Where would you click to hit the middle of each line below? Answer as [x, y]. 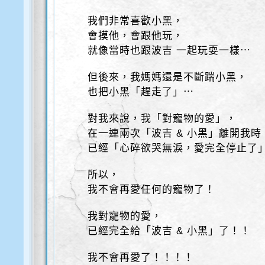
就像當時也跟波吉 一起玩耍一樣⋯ [169, 51]
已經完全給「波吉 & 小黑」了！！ [169, 231]
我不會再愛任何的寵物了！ [152, 190]
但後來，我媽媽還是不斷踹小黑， [168, 77]
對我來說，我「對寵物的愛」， [162, 119]
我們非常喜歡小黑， [136, 21]
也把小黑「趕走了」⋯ [141, 92]
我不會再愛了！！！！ [141, 258]
